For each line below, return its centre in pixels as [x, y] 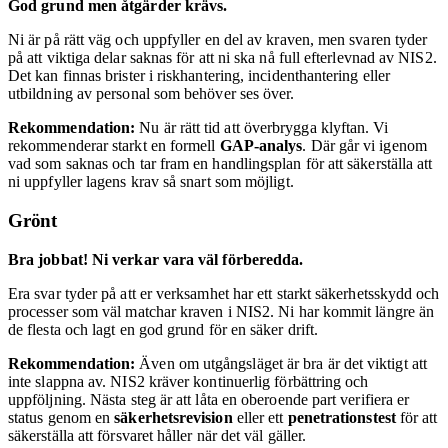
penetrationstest [341, 417]
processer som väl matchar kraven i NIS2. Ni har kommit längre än [221, 311]
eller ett [260, 417]
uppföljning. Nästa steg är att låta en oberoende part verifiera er [209, 399]
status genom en [61, 417]
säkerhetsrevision [173, 417]
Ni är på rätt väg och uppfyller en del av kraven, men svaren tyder [218, 40]
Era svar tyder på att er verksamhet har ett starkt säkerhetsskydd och [224, 293]
